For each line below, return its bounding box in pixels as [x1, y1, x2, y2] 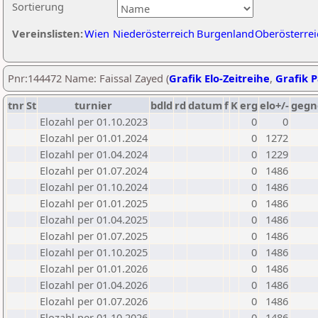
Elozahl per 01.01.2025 [40, 196, 148, 210]
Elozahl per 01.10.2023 [40, 114, 148, 128]
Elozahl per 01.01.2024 [40, 131, 148, 145]
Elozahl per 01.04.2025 [40, 212, 148, 226]
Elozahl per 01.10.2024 [40, 180, 148, 194]
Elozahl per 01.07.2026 [40, 294, 148, 308]
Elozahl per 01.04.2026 [40, 278, 148, 292]
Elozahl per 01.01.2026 [40, 261, 148, 275]
